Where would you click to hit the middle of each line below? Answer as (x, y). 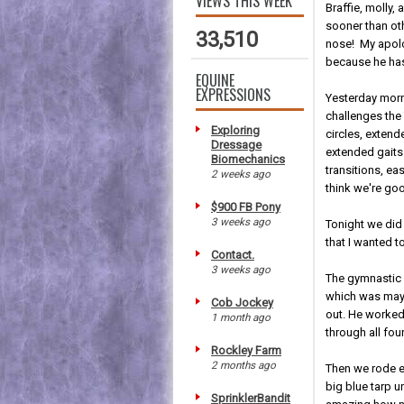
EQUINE (215, 80)
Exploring (235, 130)
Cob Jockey (242, 302)
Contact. (233, 254)
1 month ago (241, 317)
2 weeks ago (241, 174)
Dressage (236, 144)
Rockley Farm (246, 350)
